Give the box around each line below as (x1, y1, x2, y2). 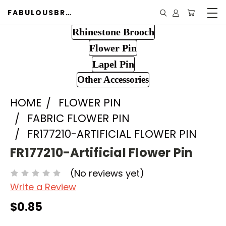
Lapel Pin (92, 59, 134, 70)
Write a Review (10, 180, 76, 193)
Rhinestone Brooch (72, 26, 154, 37)
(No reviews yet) (70, 166, 144, 180)
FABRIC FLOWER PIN (27, 111, 130, 126)
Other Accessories (77, 74, 149, 85)
